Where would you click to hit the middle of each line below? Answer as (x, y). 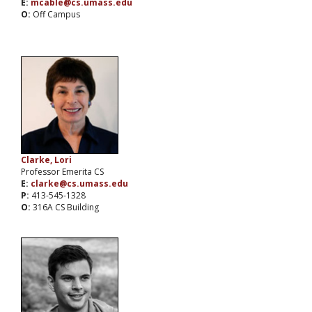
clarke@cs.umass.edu (79, 184)
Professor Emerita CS (62, 172)
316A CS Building (66, 208)
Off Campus (56, 15)
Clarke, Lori (46, 160)
